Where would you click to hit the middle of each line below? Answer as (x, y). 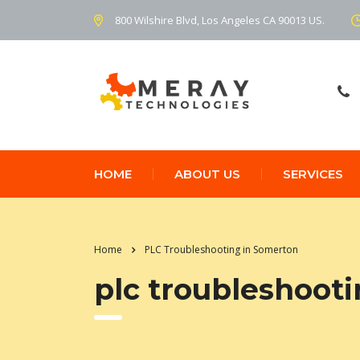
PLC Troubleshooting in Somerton (221, 249)
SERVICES (313, 174)
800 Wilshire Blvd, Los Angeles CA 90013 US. (220, 20)
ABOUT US (207, 174)
